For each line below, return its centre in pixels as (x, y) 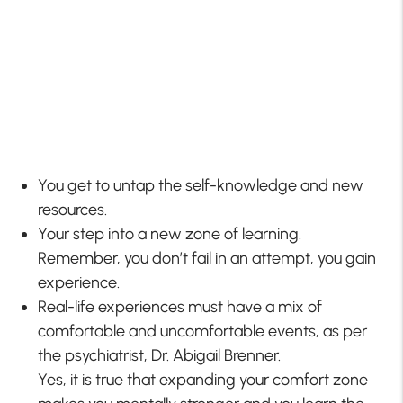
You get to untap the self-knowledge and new (201, 185)
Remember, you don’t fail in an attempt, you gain (207, 258)
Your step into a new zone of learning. (170, 233)
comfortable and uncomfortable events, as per (203, 331)
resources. (73, 209)
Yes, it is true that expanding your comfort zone (203, 379)
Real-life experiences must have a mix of (180, 306)
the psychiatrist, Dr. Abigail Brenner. (160, 355)
